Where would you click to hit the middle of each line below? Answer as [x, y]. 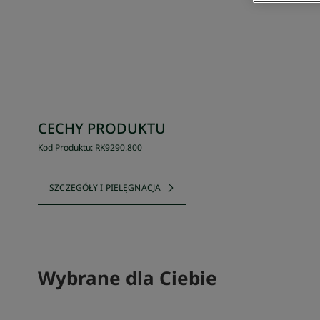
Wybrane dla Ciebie [128, 277]
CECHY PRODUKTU [102, 128]
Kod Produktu [65, 147]
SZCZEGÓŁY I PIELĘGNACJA [105, 188]
